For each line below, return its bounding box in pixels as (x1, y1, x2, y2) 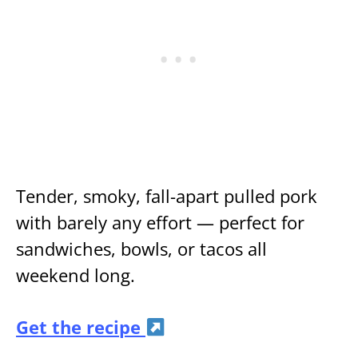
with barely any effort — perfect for (16, 210, 304, 236)
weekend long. (16, 263, 135, 288)
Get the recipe (16, 315, 145, 340)
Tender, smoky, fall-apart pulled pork (16, 184, 317, 209)
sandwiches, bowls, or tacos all (16, 237, 267, 262)
